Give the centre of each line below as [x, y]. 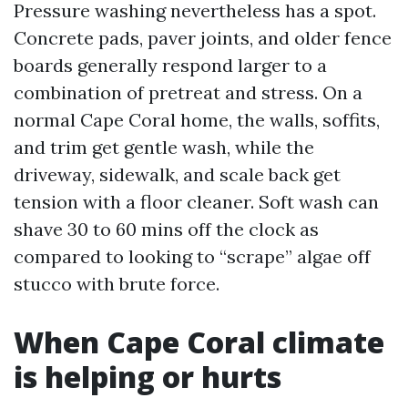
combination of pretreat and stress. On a [188, 92]
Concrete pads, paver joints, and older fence [203, 38]
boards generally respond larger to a [170, 65]
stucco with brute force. [117, 284]
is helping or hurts [148, 377]
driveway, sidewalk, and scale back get [177, 174]
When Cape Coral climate [199, 342]
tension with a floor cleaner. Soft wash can [196, 202]
